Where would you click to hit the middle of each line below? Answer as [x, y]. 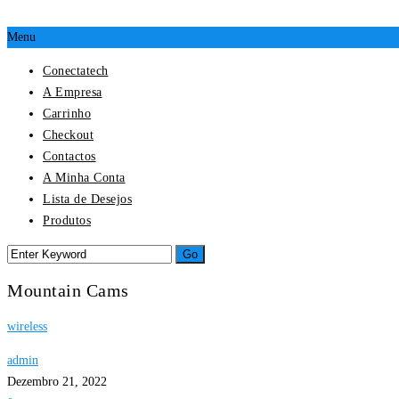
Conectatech [76, 70]
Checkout [68, 134]
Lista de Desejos [87, 199]
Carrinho [67, 113]
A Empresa [73, 92]
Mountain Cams [68, 291]
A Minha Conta [84, 177]
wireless [27, 327]
